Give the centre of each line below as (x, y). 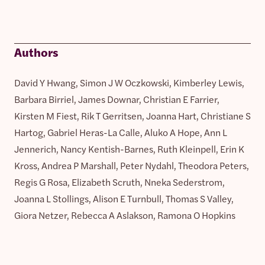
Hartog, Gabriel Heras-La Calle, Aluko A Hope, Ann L (121, 132)
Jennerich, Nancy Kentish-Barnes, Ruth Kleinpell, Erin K (129, 148)
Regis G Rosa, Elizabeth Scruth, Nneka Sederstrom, (119, 182)
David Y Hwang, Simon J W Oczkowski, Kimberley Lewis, (129, 82)
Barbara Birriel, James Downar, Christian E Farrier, (117, 99)
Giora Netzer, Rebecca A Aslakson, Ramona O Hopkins (125, 215)
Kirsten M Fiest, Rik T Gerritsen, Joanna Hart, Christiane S (132, 115)
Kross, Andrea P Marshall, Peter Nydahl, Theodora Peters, (132, 165)
